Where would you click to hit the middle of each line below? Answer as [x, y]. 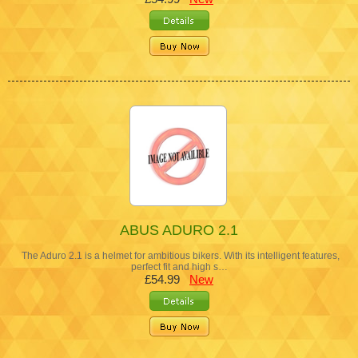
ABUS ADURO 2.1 [179, 230]
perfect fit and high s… [179, 267]
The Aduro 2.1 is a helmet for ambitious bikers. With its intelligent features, [179, 255]
